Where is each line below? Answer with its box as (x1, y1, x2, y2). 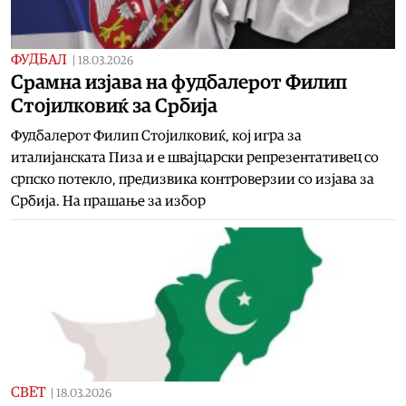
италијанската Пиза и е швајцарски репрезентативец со (11, 150, 379, 165)
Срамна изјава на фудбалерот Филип (11, 72, 347, 92)
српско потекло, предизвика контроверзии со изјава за (11, 171, 374, 187)
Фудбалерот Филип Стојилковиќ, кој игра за (11, 128, 302, 143)
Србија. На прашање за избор (11, 193, 206, 208)
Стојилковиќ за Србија (11, 95, 217, 116)
